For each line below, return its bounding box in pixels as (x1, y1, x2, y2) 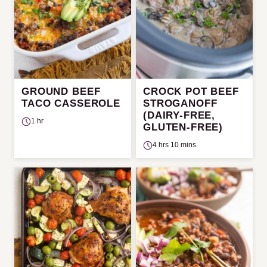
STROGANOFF (143, 98, 218, 110)
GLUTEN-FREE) (143, 122, 223, 133)
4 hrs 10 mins (153, 141, 196, 150)
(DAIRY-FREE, (143, 110, 216, 122)
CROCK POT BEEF (143, 86, 239, 98)
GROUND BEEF (21, 86, 101, 98)
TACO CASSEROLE (21, 98, 120, 110)
